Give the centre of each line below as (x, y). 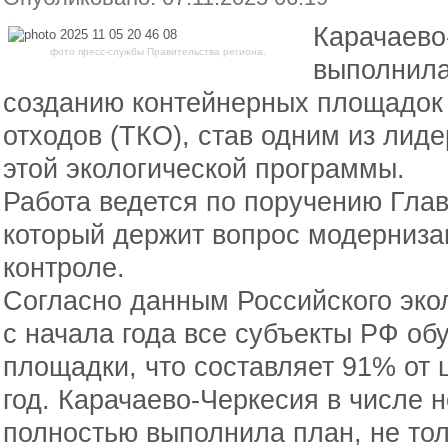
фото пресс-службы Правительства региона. (158, 51)
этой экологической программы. (204, 168)
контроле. (64, 267)
